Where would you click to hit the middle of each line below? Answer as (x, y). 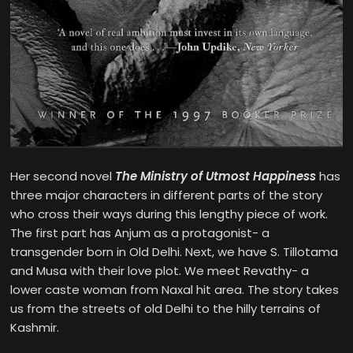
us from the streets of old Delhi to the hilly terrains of (166, 309)
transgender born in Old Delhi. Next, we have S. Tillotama (175, 252)
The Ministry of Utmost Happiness (216, 176)
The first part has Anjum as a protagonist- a (140, 233)
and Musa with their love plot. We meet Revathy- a (160, 271)
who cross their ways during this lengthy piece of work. (169, 214)
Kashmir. (35, 328)
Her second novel (63, 176)
